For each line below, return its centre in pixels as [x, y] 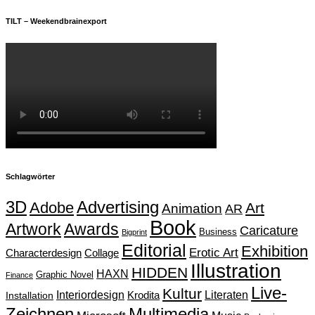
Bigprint [134, 232]
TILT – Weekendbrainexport [56, 21]
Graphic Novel [65, 275]
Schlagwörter [30, 176]
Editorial [154, 251]
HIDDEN [160, 273]
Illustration [236, 271]
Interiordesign [90, 295]
